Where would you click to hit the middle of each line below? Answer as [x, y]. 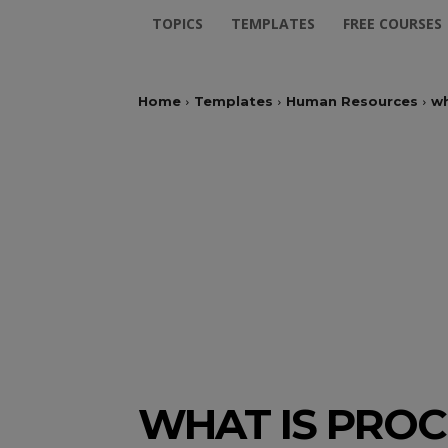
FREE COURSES [392, 23]
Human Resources [352, 101]
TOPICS [177, 23]
